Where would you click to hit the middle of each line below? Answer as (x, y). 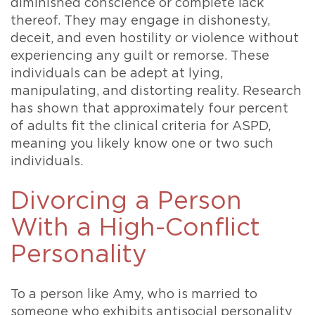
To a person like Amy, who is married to (134, 295)
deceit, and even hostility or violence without (155, 39)
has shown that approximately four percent (149, 109)
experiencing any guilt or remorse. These (140, 57)
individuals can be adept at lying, (117, 74)
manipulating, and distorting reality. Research (156, 92)
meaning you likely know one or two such (142, 144)
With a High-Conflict (135, 229)
